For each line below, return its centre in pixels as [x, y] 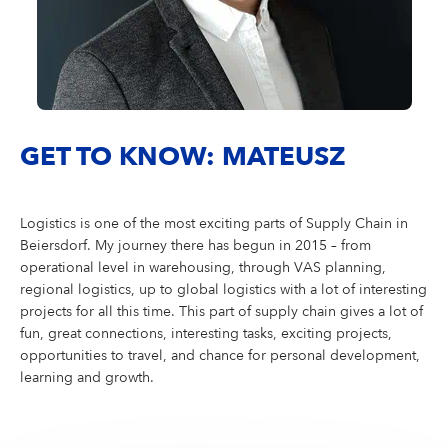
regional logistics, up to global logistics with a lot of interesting [223, 290]
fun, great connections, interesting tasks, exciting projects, [206, 334]
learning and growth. [87, 378]
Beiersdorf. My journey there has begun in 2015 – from [195, 246]
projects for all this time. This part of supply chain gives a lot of [221, 312]
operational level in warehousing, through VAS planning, [203, 268]
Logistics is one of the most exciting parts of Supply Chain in [214, 224]
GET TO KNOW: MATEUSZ [183, 158]
